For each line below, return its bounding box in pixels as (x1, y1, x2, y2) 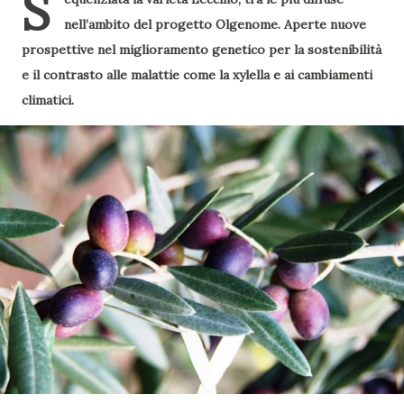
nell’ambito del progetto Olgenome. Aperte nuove (64, 16, 366, 32)
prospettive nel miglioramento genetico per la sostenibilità (22, 41, 381, 58)
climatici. (22, 92, 74, 108)
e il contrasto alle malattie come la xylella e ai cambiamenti (22, 67, 372, 83)
